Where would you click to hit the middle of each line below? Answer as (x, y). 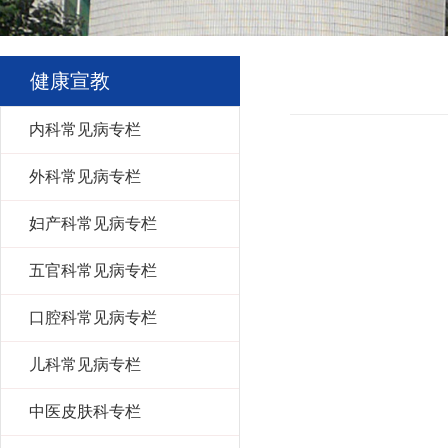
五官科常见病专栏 (93, 270)
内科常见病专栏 (85, 129)
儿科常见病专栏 (85, 364)
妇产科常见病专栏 (93, 223)
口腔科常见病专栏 (93, 317)
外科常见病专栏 (85, 176)
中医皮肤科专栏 (85, 411)
